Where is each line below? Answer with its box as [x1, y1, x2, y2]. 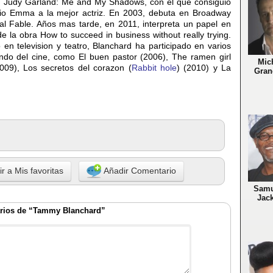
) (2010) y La [176, 62, 232, 73]
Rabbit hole [131, 62, 177, 73]
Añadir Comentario [101, 165, 176, 175]
